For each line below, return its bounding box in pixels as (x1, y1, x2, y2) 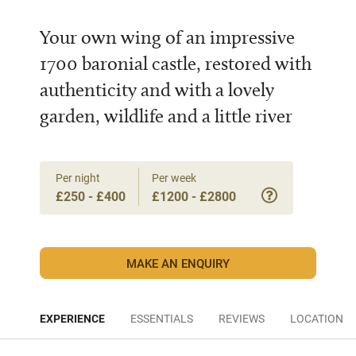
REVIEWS (219, 311, 265, 326)
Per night (56, 170, 100, 185)
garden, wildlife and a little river (40, 104, 292, 127)
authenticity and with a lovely (40, 78, 274, 101)
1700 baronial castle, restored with (40, 52, 311, 75)
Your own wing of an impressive (40, 25, 295, 48)
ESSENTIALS (130, 311, 193, 326)
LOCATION (290, 311, 343, 326)
